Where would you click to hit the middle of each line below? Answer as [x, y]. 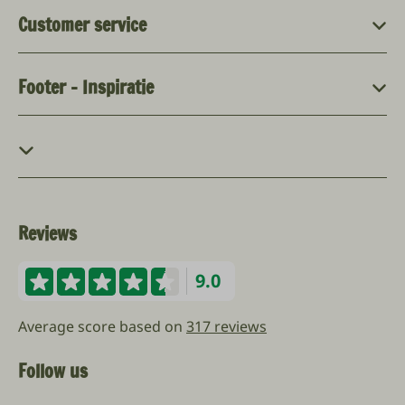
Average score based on [102, 327]
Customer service [82, 25]
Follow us [53, 372]
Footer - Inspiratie [86, 88]
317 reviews [226, 327]
